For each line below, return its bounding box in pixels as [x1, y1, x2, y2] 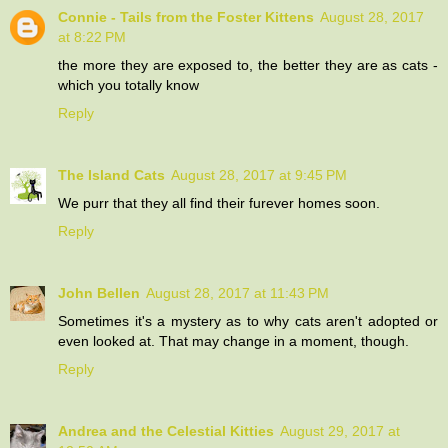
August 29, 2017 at [280, 422, 400, 439]
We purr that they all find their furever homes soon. [58, 194, 380, 211]
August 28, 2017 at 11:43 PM [146, 284, 329, 301]
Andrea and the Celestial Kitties [58, 422, 274, 439]
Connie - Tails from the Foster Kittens [58, 8, 314, 25]
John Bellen [58, 284, 140, 301]
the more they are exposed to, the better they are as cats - [58, 56, 438, 73]
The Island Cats [58, 166, 165, 183]
